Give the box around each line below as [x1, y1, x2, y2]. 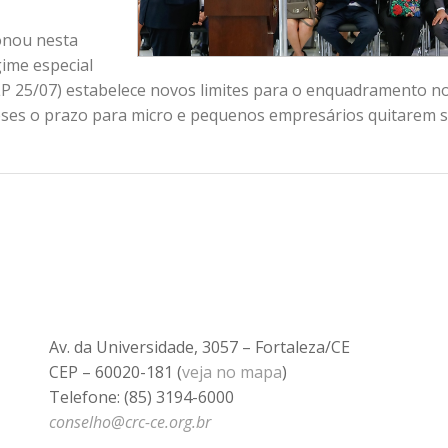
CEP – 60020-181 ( [49, 360, 182, 383]
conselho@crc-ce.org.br [49, 410, 211, 433]
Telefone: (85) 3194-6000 [49, 385, 234, 408]
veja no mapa [182, 360, 282, 383]
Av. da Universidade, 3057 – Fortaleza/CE [49, 335, 350, 358]
